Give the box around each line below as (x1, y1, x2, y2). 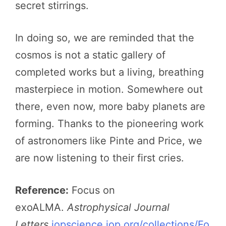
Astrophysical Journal (67, 201, 169, 214)
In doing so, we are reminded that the (15, 32, 194, 44)
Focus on (69, 184, 115, 197)
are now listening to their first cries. (15, 152, 184, 164)
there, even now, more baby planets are (15, 100, 205, 113)
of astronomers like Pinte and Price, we (15, 135, 202, 147)
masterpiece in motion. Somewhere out (15, 83, 203, 96)
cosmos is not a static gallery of (15, 49, 165, 62)
